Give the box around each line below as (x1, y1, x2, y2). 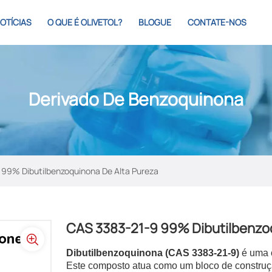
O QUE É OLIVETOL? (47, 16, 123, 28)
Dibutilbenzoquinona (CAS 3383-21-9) (66, 248, 242, 259)
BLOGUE (138, 16, 172, 28)
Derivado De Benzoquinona (29, 87, 243, 112)
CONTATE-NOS (187, 16, 246, 28)
